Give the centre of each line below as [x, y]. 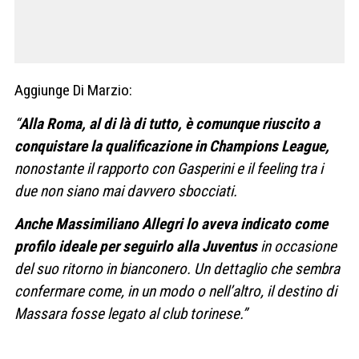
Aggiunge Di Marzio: [73, 91]
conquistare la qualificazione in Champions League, [172, 146]
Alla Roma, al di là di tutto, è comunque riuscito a [169, 123]
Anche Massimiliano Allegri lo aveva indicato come [171, 224]
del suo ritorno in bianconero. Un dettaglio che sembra [177, 269]
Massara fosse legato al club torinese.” [131, 314]
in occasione [297, 247]
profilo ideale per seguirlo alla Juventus [136, 247]
